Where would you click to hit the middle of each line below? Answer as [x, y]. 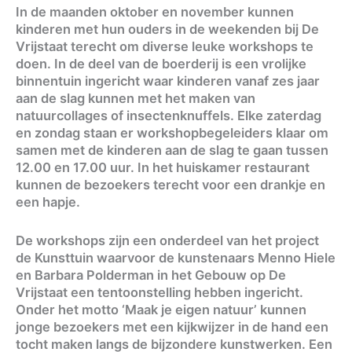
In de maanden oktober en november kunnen [155, 12]
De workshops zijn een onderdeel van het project [167, 240]
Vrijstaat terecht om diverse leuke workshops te [165, 47]
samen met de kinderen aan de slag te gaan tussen [172, 150]
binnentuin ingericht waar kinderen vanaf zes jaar [168, 81]
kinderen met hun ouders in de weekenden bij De [167, 29]
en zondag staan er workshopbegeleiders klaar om [172, 133]
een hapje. [48, 202]
